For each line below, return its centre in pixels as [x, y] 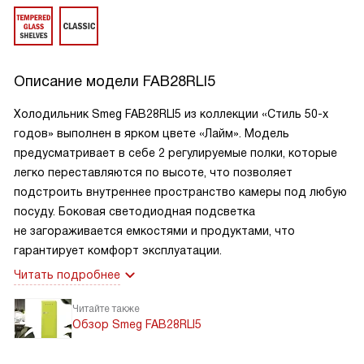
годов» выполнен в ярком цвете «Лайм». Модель [152, 133]
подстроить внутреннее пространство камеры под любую [180, 192]
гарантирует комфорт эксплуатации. [118, 250]
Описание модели [78, 81]
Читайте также [106, 309]
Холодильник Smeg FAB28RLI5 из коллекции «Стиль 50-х [171, 114]
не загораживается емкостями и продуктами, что [154, 231]
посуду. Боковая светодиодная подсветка [134, 211]
